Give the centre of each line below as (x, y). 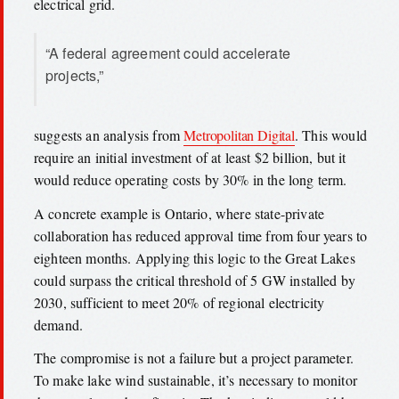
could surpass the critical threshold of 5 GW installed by (195, 280)
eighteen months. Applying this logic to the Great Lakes (195, 257)
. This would (330, 135)
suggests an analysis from (109, 135)
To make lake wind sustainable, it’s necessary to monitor (195, 380)
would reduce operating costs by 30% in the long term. (191, 180)
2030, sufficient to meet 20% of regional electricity (179, 302)
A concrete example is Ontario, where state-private (179, 213)
